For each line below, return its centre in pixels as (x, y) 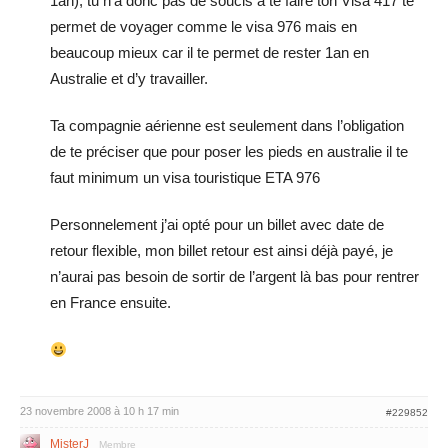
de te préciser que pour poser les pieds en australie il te (229, 151)
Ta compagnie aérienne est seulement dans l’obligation (227, 125)
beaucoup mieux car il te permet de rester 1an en (209, 52)
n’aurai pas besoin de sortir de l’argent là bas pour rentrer (234, 276)
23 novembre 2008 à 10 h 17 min (99, 411)
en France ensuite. (110, 302)
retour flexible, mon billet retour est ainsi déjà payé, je (221, 250)
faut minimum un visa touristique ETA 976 (185, 177)
